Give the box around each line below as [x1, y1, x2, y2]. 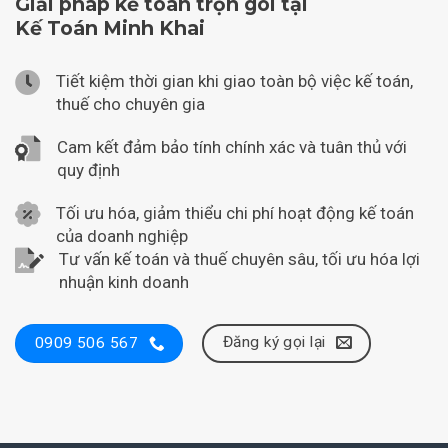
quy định [57, 160, 121, 181]
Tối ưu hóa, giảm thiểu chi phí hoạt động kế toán [56, 203, 414, 224]
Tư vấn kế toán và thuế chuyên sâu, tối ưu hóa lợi [59, 249, 420, 270]
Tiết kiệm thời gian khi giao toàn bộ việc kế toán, [56, 71, 413, 92]
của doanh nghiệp [56, 226, 188, 247]
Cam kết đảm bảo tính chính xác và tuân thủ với [57, 137, 408, 158]
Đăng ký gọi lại [222, 333, 326, 352]
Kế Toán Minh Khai [15, 16, 205, 41]
